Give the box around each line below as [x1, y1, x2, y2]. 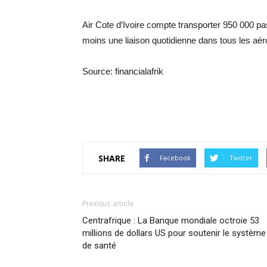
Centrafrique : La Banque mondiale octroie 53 [82, 215, 259, 226]
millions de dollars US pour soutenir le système [82, 228, 266, 238]
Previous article [82, 200, 133, 208]
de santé [82, 240, 116, 251]
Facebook [160, 153, 191, 162]
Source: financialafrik [82, 66, 163, 76]
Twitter [229, 153, 253, 162]
